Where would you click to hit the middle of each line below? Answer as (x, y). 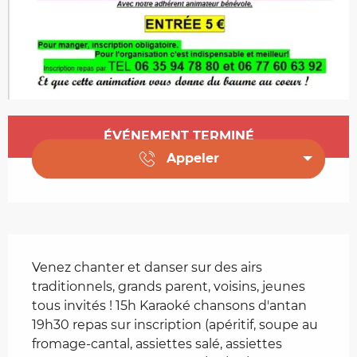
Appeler (193, 159)
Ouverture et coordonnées (121, 127)
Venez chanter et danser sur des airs (147, 267)
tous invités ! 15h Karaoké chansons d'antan (169, 305)
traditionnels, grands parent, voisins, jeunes (169, 286)
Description (57, 245)
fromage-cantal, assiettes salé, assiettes (157, 343)
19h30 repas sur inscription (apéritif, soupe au (175, 324)
